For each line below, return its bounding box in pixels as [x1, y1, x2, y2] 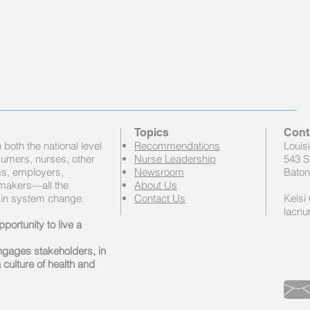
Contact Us [134, 191, 185, 205]
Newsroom [134, 165, 184, 179]
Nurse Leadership [134, 152, 216, 165]
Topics [134, 125, 169, 139]
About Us [134, 178, 177, 192]
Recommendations [134, 138, 220, 152]
